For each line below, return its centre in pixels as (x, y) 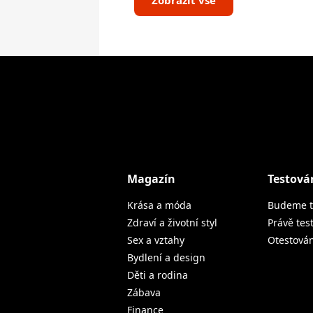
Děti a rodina (158, 275)
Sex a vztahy (156, 240)
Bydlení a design (166, 257)
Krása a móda (159, 205)
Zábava (144, 292)
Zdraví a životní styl (172, 223)
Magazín (151, 179)
